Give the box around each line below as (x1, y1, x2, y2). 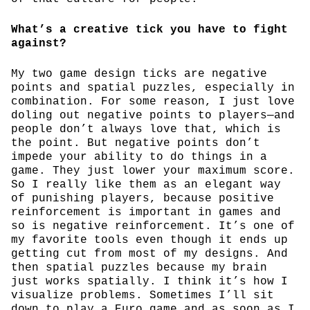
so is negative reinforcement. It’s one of (11, 219, 295, 232)
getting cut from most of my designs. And (11, 247, 288, 260)
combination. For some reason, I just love (11, 95, 295, 108)
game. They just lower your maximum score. (11, 164, 295, 177)
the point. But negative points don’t (11, 136, 260, 149)
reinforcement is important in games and (11, 206, 281, 219)
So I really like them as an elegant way (11, 178, 281, 191)
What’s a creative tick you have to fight (11, 23, 288, 36)
